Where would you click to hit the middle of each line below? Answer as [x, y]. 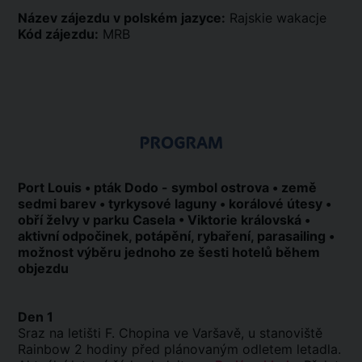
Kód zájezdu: [58, 34]
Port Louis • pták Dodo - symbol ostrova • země [167, 187]
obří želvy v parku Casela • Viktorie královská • [164, 220]
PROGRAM [181, 143]
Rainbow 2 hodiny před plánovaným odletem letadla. [179, 349]
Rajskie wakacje [276, 18]
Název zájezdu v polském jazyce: [122, 18]
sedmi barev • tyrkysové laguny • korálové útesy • [175, 204]
